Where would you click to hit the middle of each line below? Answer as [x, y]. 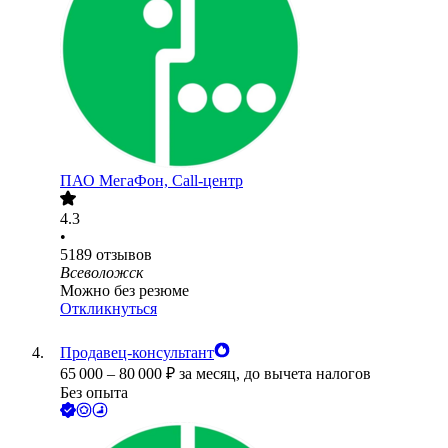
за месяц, [211, 374]
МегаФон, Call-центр [171, 181]
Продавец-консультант [137, 353]
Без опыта [94, 393]
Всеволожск [101, 273]
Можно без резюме [124, 291]
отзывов [124, 255]
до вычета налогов [307, 374]
